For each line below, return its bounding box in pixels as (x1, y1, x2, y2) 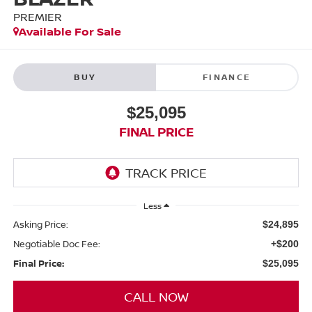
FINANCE (202, 70, 251, 83)
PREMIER (13, 9, 62, 25)
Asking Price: (13, 217, 68, 231)
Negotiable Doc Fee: (13, 237, 100, 250)
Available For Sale (18, 24, 121, 40)
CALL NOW (123, 288, 189, 305)
